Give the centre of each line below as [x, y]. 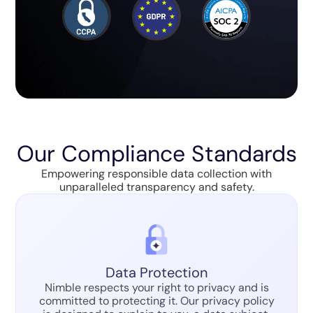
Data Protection [156, 272]
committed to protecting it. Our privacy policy [156, 300]
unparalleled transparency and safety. [156, 187]
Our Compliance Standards [156, 154]
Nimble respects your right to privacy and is [156, 287]
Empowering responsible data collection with [156, 174]
